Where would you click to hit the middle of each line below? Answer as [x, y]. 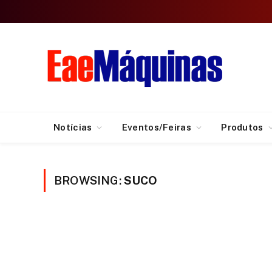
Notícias [73, 127]
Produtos [242, 127]
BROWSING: [89, 180]
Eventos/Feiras [156, 127]
